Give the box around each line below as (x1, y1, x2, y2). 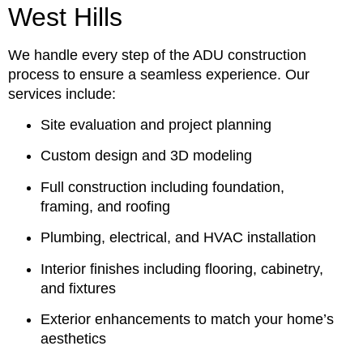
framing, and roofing (41, 198, 170, 215)
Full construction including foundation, (41, 178, 284, 195)
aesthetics (41, 330, 106, 347)
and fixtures (41, 280, 116, 297)
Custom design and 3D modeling (41, 147, 252, 164)
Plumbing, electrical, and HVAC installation (41, 229, 316, 246)
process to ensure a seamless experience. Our (8, 66, 310, 83)
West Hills (8, 2, 122, 32)
